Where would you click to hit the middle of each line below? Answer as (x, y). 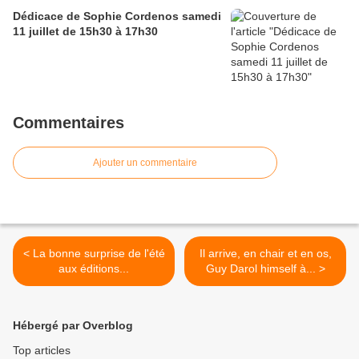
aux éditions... (94, 269)
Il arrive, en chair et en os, (265, 254)
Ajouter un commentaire (145, 163)
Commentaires (69, 123)
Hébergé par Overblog (73, 326)
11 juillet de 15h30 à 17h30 (85, 32)
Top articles (42, 351)
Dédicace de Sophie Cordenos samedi (117, 16)
